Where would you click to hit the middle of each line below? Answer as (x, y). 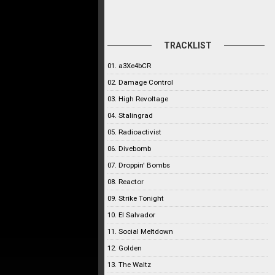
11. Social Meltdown (140, 231)
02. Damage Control (140, 82)
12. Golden (125, 248)
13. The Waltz (129, 265)
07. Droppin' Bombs (139, 165)
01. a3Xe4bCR (129, 66)
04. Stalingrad (130, 115)
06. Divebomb (129, 149)
